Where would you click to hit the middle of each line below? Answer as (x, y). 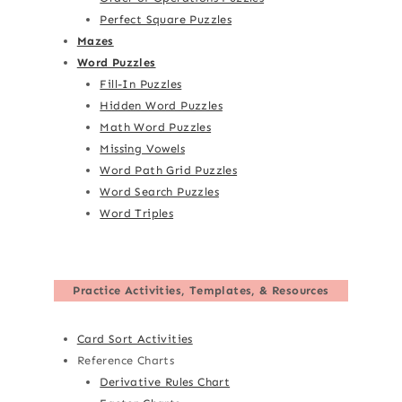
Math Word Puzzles (156, 127)
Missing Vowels (142, 149)
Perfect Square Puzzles (166, 20)
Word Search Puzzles (159, 192)
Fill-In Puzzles (141, 84)
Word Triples (137, 214)
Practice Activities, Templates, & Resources (201, 291)
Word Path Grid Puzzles (169, 170)
